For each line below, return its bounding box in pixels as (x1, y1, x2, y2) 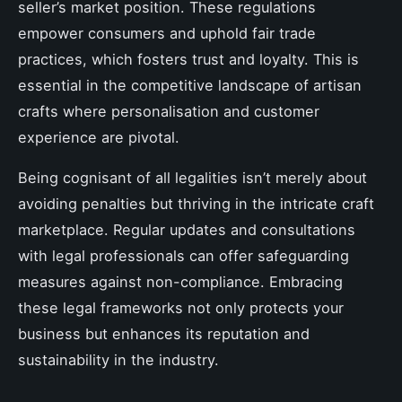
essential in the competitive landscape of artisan (18, 75, 362, 94)
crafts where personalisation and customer (18, 101, 319, 120)
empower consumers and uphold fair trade (18, 23, 316, 42)
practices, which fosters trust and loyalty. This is (18, 49, 359, 68)
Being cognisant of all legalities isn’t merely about (18, 168, 367, 187)
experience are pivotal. (18, 127, 179, 146)
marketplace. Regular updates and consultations (18, 220, 355, 239)
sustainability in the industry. (18, 350, 219, 369)
